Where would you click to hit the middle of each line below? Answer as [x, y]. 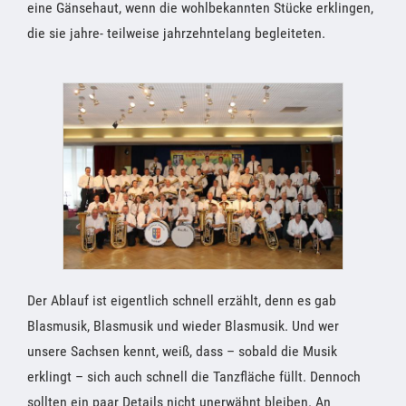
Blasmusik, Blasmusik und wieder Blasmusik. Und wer [183, 326]
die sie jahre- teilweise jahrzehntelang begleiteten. [176, 34]
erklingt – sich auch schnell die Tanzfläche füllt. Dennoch [194, 377]
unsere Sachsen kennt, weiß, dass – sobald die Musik [182, 352]
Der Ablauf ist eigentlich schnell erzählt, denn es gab [182, 301]
